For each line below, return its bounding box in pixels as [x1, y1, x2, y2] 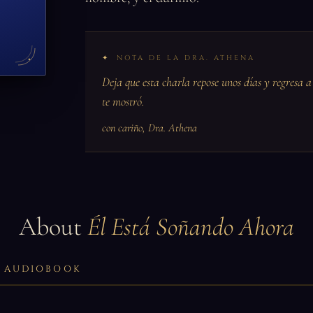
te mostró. [102, 94, 145, 109]
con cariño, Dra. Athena [102, 121, 197, 135]
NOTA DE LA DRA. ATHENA [117, 53, 255, 63]
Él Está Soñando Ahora [87, 212, 294, 242]
